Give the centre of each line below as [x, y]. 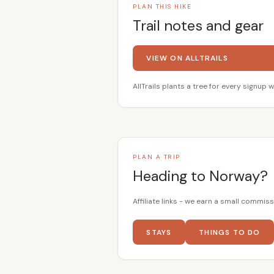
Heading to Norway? [200, 176]
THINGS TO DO [230, 232]
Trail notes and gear [198, 25]
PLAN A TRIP [157, 157]
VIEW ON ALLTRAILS [187, 58]
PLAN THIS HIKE [162, 6]
